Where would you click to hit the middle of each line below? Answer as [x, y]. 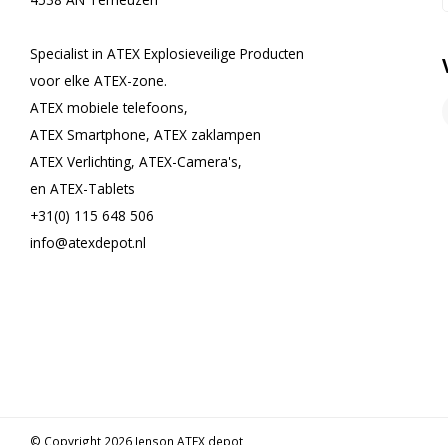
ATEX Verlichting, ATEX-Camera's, [136, 161]
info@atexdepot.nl [88, 242]
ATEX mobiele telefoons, [109, 107]
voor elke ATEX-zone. [98, 80]
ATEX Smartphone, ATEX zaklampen [145, 134]
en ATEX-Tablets [82, 188]
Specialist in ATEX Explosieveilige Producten [167, 53]
